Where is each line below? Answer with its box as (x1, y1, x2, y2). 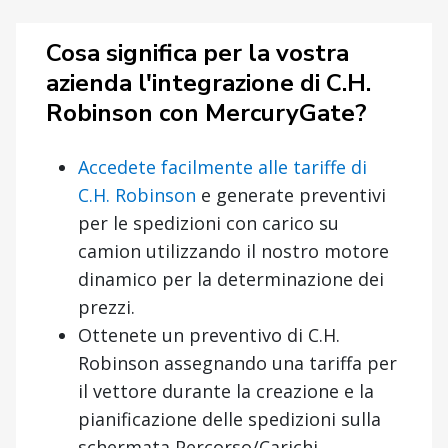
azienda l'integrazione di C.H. (46, 66, 371, 99)
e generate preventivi (196, 182, 386, 207)
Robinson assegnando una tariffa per (78, 350, 397, 375)
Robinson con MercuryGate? (46, 96, 367, 129)
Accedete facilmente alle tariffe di (78, 154, 367, 179)
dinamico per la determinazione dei (78, 266, 384, 291)
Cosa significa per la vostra (46, 36, 349, 69)
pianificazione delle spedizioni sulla (78, 406, 381, 431)
